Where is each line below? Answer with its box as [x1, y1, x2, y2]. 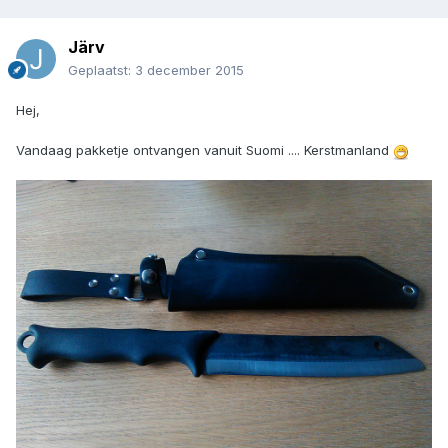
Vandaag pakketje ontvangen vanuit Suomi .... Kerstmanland [16, 142, 393, 159]
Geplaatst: [68, 62, 135, 79]
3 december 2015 [135, 62, 244, 79]
